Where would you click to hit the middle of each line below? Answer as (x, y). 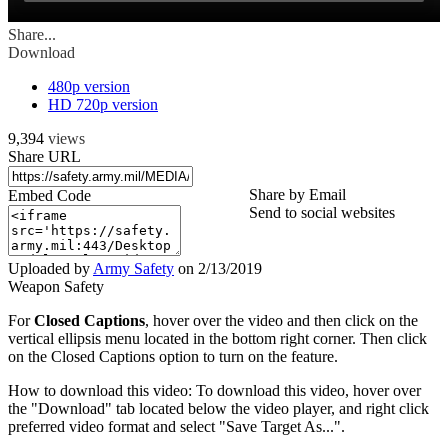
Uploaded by (50, 269)
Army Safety (133, 269)
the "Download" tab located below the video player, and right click (218, 409)
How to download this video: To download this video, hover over (214, 391)
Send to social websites (322, 213)
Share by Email (297, 195)
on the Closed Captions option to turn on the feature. (173, 357)
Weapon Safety (56, 287)
